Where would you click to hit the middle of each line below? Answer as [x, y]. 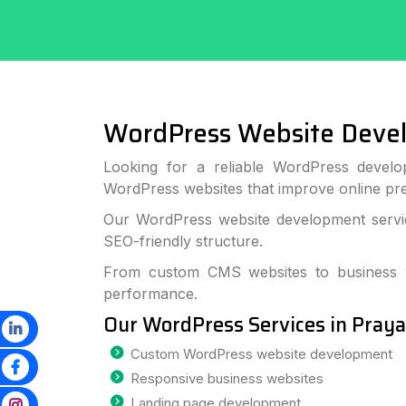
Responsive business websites [227, 378]
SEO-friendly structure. [183, 241]
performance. [150, 294]
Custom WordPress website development [261, 354]
